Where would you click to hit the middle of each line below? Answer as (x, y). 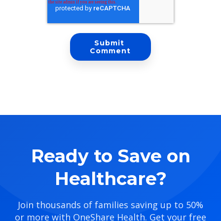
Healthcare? (110, 179)
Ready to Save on (110, 156)
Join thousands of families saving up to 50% (110, 205)
